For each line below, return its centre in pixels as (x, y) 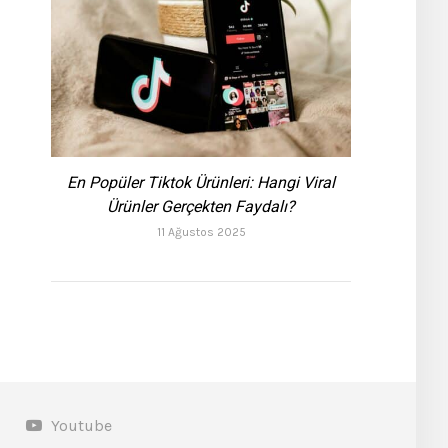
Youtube (81, 426)
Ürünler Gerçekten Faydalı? (201, 207)
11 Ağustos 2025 (201, 232)
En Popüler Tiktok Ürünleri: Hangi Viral (201, 183)
